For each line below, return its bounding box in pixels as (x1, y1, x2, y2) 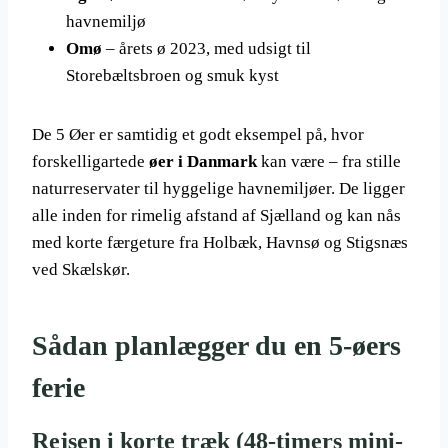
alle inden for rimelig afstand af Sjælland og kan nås (32, 206, 401, 225)
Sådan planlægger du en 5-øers (32, 330, 401, 361)
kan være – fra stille (257, 152, 401, 171)
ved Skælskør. (32, 260, 130, 279)
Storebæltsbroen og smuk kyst (66, 66, 279, 85)
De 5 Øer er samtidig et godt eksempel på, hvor (32, 125, 364, 144)
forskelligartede (32, 152, 149, 171)
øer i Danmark (149, 152, 257, 171)
